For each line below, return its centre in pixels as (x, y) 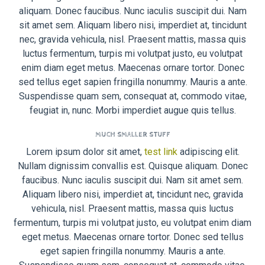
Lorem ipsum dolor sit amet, (85, 151)
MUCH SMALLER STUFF (132, 135)
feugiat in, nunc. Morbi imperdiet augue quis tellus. (132, 111)
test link (161, 151)
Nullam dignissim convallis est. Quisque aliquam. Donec (132, 166)
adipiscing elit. (208, 151)
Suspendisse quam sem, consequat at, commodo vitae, (132, 96)
